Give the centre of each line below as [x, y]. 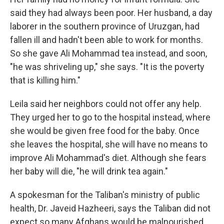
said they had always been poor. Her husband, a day [111, 13]
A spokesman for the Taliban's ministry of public [105, 195]
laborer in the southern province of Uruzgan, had [105, 26]
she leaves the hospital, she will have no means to [109, 144]
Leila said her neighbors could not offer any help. [106, 104]
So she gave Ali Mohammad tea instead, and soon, [108, 53]
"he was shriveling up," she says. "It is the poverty [107, 67]
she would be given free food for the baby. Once [105, 131]
